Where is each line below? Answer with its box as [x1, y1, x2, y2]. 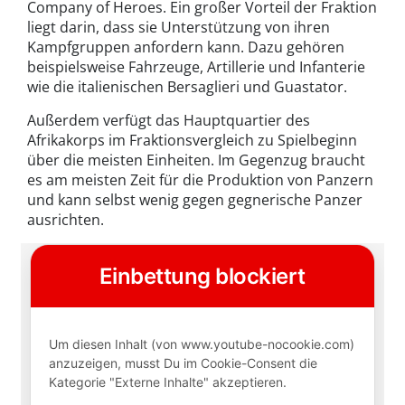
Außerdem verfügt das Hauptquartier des [27, 110, 310, 131]
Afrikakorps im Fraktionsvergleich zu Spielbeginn [27, 130, 357, 151]
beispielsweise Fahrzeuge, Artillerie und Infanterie [27, 57, 365, 78]
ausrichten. [27, 210, 104, 231]
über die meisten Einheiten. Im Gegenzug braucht [27, 150, 365, 171]
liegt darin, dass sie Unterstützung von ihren [27, 17, 330, 38]
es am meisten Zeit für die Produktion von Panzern [27, 170, 373, 191]
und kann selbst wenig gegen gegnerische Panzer [27, 190, 363, 211]
